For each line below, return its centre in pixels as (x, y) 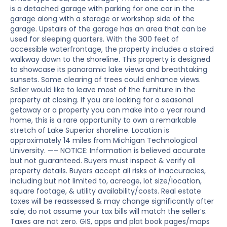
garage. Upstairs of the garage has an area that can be (108, 29)
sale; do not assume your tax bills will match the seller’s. (108, 212)
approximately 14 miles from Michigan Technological (104, 141)
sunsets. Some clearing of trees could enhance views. (105, 80)
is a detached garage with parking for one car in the (102, 9)
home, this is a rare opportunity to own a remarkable (103, 120)
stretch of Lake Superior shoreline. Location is (90, 130)
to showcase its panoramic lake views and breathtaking (109, 70)
